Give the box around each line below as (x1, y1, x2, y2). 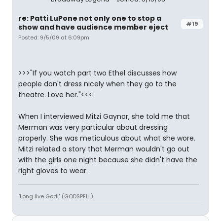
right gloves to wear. (18, 166, 88, 176)
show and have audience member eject (18, 22, 168, 32)
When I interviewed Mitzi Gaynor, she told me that (18, 111, 190, 121)
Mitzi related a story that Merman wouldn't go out (18, 144, 189, 154)
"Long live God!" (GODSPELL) (18, 192, 93, 200)
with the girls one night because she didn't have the (18, 155, 197, 165)
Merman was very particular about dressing (18, 122, 168, 132)
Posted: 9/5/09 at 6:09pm (18, 34, 89, 41)
